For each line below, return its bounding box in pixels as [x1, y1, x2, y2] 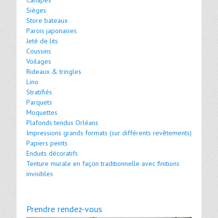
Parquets [26, 98, 52, 107]
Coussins [26, 47, 51, 55]
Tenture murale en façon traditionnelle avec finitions [26, 159, 180, 168]
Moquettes [26, 108, 57, 117]
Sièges [26, 6, 46, 15]
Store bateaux [26, 16, 68, 25]
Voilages [26, 57, 51, 66]
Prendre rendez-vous [26, 203, 102, 215]
